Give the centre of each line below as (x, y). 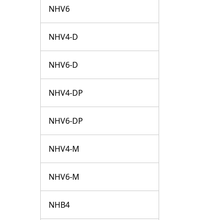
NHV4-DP (66, 93)
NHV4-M (64, 149)
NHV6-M (64, 177)
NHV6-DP (66, 121)
